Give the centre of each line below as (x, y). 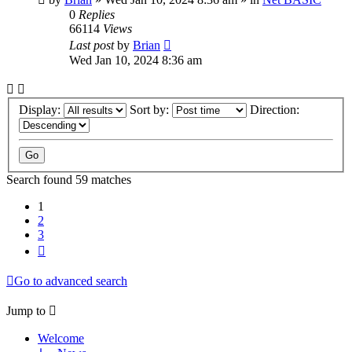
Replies (97, 14)
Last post (93, 45)
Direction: (276, 110)
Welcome (61, 339)
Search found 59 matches (69, 180)
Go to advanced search (71, 281)
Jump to (26, 311)
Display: (41, 110)
